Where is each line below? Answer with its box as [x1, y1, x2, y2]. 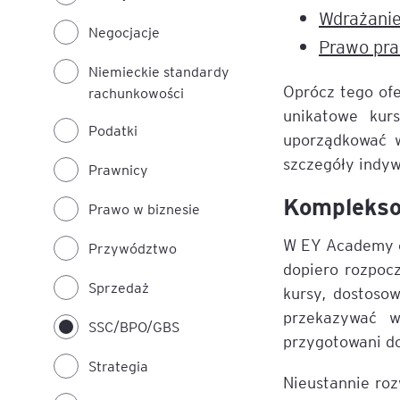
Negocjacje [88, 22, 160, 41]
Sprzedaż [88, 278, 149, 296]
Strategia [88, 356, 148, 375]
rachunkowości [88, 83, 184, 102]
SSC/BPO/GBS [88, 317, 179, 336]
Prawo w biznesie [88, 199, 200, 218]
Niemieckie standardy [88, 62, 229, 80]
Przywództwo [88, 238, 177, 257]
